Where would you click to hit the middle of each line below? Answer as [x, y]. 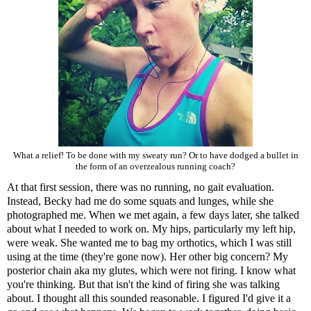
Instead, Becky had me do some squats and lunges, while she [140, 201]
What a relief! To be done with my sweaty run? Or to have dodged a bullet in [155, 156]
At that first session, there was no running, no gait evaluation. [141, 187]
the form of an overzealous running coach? [155, 167]
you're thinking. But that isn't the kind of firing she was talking [143, 284]
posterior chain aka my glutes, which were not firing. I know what [151, 270]
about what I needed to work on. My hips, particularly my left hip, [151, 228]
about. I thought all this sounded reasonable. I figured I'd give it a [149, 298]
